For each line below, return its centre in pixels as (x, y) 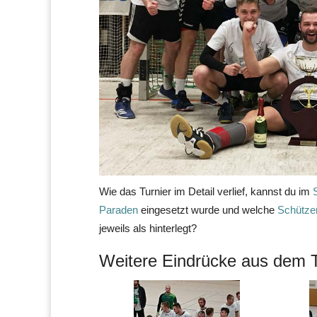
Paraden (119, 209)
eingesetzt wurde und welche (208, 209)
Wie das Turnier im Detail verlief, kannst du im (206, 191)
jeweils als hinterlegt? (148, 228)
